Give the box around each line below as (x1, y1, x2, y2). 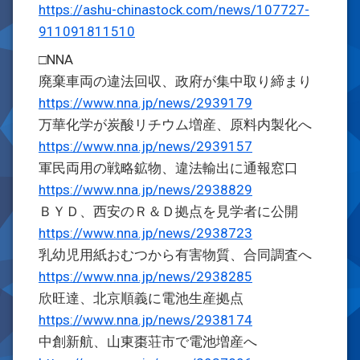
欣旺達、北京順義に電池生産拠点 (39, 290, 243, 306)
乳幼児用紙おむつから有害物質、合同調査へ (39, 247, 312, 263)
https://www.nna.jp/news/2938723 (39, 225, 252, 241)
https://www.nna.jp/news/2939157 (39, 138, 252, 154)
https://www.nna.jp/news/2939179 (39, 95, 252, 111)
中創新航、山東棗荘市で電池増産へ (39, 333, 257, 350)
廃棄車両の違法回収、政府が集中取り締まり (39, 73, 312, 89)
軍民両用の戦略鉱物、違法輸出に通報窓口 (39, 160, 298, 176)
